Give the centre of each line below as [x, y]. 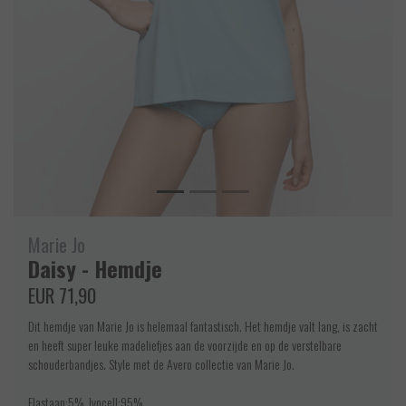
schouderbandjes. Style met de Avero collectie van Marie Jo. [163, 363]
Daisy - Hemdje [95, 268]
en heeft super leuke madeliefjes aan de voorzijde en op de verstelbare [185, 344]
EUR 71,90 [62, 295]
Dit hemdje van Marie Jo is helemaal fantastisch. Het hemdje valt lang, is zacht [203, 325]
